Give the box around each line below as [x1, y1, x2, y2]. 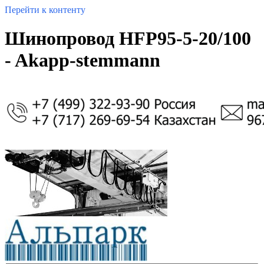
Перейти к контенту [5, 5, 85, 15]
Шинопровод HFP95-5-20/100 [5, 28, 251, 49]
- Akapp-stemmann [5, 49, 160, 71]
